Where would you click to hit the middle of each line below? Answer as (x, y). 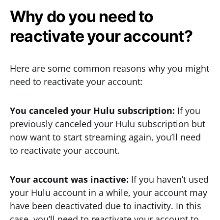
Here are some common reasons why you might (110, 68)
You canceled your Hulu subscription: (92, 110)
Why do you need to (82, 16)
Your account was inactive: (70, 179)
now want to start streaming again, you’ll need (105, 137)
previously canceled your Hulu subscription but (108, 124)
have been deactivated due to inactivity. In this (106, 206)
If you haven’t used (170, 179)
